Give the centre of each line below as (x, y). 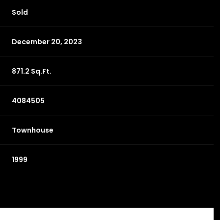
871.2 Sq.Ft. (32, 71)
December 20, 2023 (47, 41)
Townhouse (33, 130)
